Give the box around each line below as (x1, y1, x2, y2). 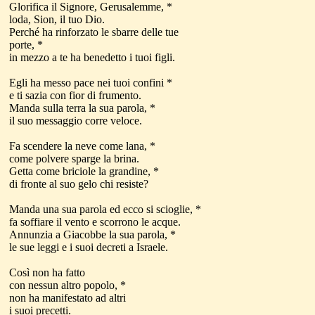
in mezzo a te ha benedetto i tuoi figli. (9, 51, 178, 63)
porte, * (9, 39, 43, 51)
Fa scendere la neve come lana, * (9, 140, 155, 152)
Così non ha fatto (9, 266, 88, 278)
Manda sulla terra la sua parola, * (9, 102, 155, 114)
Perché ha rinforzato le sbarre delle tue (9, 26, 179, 38)
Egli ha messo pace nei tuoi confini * (9, 77, 172, 89)
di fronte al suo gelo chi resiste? (9, 178, 151, 190)
